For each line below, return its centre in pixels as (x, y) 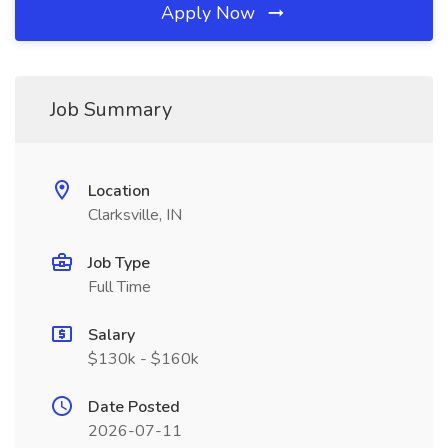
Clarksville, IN (135, 215)
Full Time (119, 287)
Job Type (119, 263)
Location (119, 191)
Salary (111, 335)
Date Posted (134, 407)
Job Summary (111, 109)
